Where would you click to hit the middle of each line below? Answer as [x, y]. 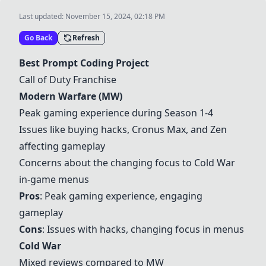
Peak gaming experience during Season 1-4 [116, 113]
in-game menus [54, 179]
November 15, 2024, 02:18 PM [115, 16]
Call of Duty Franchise [68, 80]
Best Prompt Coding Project [84, 63]
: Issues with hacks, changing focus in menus [143, 229]
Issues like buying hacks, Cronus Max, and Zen [123, 129]
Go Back [38, 38]
